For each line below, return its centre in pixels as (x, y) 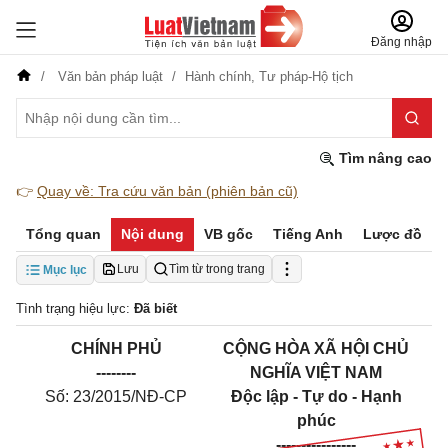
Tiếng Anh (308, 234)
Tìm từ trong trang (217, 269)
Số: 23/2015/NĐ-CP (116, 396)
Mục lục (65, 270)
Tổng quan (63, 234)
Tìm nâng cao (383, 158)
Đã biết (155, 308)
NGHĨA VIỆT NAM (316, 372)
